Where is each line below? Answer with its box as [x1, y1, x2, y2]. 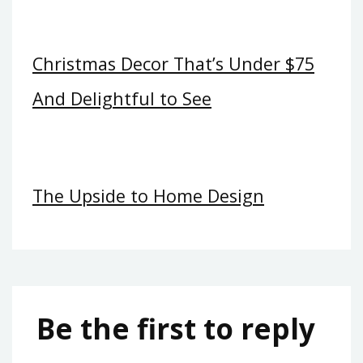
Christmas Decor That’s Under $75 [32, 52, 314, 76]
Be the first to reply [36, 309, 315, 348]
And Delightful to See [32, 87, 211, 111]
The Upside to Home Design [32, 183, 264, 207]
